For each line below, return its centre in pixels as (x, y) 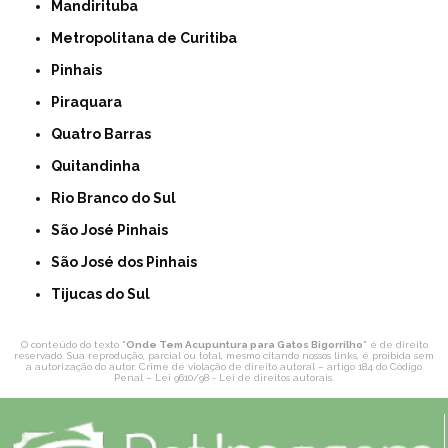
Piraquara (91, 102)
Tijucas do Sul (106, 294)
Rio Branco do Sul (119, 198)
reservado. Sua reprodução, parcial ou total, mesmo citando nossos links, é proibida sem (224, 355)
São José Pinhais (114, 230)
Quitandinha (101, 166)
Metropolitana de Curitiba (150, 38)
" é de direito (395, 344)
